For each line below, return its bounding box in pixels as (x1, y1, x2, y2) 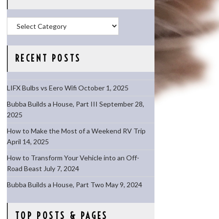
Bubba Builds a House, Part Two (6, 180, 104, 189)
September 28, (99, 100, 144, 108)
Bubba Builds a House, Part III (6, 100, 98, 108)
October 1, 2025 (78, 84, 129, 92)
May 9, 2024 (105, 180, 142, 189)
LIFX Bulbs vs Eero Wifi (6, 84, 77, 92)
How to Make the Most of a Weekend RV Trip (6, 127, 146, 135)
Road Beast (6, 164, 42, 173)
